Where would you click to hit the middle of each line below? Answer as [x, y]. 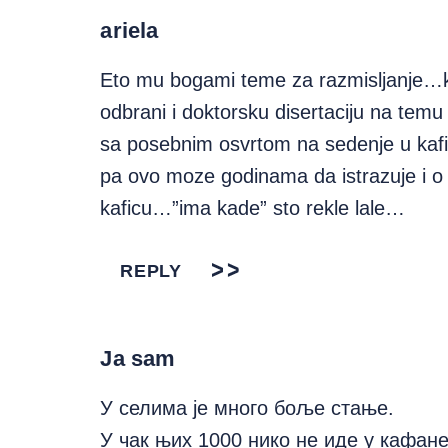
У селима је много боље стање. [247, 408]
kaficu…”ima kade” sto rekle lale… [253, 208]
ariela [129, 30]
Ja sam [138, 358]
